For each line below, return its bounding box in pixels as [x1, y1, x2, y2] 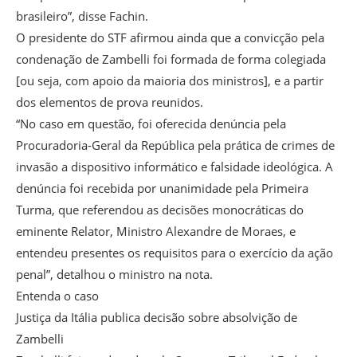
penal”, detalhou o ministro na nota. [16, 266, 213, 283]
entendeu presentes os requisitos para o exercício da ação [16, 245, 333, 261]
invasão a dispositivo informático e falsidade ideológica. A [16, 159, 333, 175]
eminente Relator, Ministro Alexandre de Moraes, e [16, 223, 296, 240]
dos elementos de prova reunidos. [16, 94, 203, 111]
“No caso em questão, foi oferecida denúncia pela [16, 116, 286, 132]
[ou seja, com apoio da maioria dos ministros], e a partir [16, 73, 324, 89]
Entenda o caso [16, 288, 99, 304]
